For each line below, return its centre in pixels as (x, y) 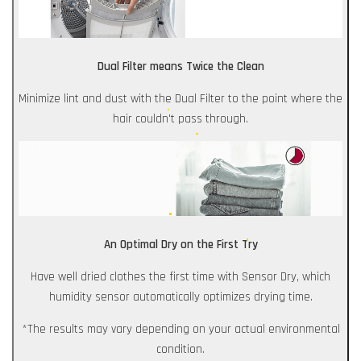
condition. (180, 349)
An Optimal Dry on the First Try (180, 244)
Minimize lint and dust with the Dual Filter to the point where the (180, 98)
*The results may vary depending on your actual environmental (180, 329)
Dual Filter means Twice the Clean (180, 66)
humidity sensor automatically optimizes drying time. (180, 297)
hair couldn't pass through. (180, 118)
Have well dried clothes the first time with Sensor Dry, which (180, 276)
